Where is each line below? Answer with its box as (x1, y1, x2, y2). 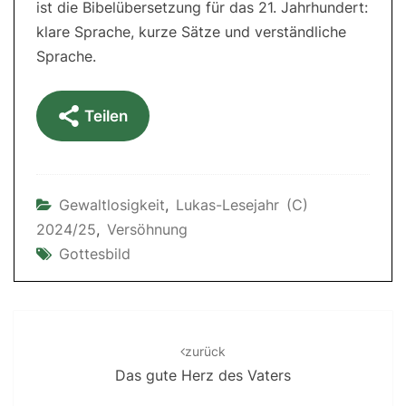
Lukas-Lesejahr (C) (176, 196, 308, 215)
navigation (13, 333, 109, 358)
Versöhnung (107, 220, 188, 239)
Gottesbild (59, 245, 130, 264)
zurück (185, 343, 226, 360)
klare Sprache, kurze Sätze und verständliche (36, 23, 346, 42)
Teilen (84, 107, 128, 126)
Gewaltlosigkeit (59, 196, 165, 215)
